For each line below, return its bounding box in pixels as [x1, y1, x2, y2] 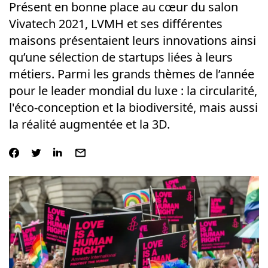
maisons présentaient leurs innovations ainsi [8, 32, 256, 48]
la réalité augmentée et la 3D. [8, 116, 170, 132]
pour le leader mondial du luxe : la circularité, [8, 83, 257, 99]
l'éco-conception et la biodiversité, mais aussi [8, 99, 258, 115]
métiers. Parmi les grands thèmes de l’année [8, 66, 254, 82]
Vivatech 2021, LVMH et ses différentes [8, 16, 223, 32]
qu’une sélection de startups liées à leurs [8, 49, 233, 65]
